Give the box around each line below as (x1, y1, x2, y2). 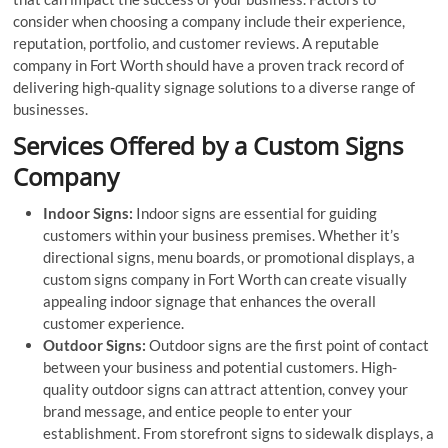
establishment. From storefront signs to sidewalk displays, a (43, 423, 435, 442)
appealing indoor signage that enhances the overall (43, 291, 377, 310)
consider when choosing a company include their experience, (13, 11, 406, 30)
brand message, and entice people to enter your (43, 401, 353, 420)
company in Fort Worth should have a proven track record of (13, 55, 405, 74)
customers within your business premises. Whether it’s (43, 225, 401, 244)
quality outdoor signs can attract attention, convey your (43, 379, 409, 398)
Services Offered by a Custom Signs (13, 128, 404, 162)
